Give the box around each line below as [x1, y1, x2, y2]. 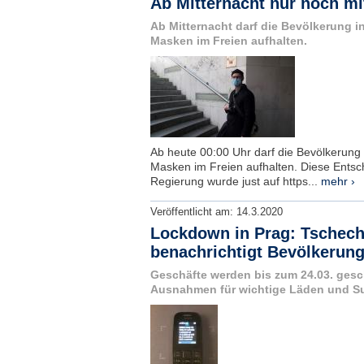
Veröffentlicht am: [149, 206, 236, 218]
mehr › [320, 175, 355, 188]
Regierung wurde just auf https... [149, 175, 321, 188]
